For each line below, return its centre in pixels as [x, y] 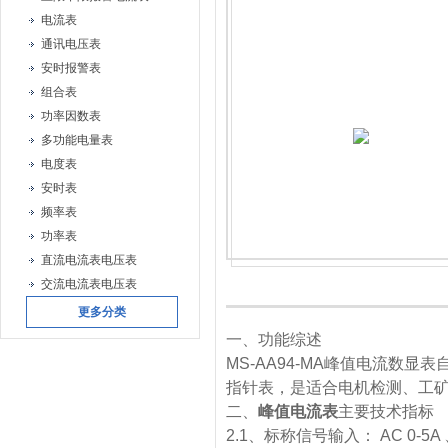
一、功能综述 [274, 339]
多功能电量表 [77, 140]
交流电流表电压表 [89, 284]
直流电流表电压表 [89, 260]
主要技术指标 [386, 411]
